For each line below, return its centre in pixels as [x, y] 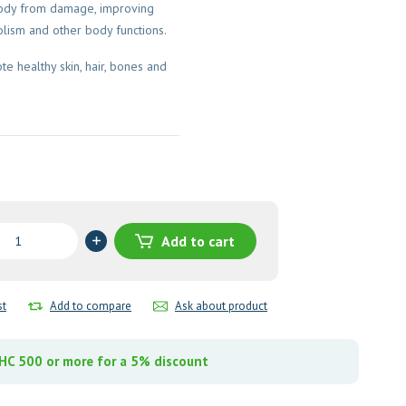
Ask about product [221, 306]
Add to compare [91, 306]
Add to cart [198, 241]
